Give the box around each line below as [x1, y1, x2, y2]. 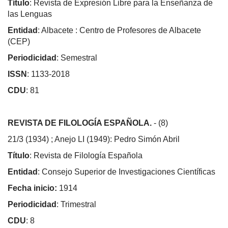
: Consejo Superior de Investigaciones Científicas [38, 167, 215, 176]
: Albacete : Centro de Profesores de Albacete [38, 25, 201, 35]
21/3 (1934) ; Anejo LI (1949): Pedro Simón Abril [8, 134, 180, 144]
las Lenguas [8, 9, 52, 18]
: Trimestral [56, 199, 96, 209]
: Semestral [56, 53, 97, 62]
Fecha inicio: [8, 183, 57, 192]
